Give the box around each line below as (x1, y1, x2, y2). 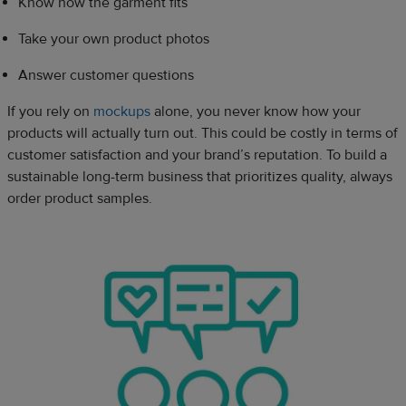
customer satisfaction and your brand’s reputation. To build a (7, 145, 387, 164)
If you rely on (7, 101, 93, 121)
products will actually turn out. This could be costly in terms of (7, 123, 398, 142)
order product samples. (7, 188, 152, 208)
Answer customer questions (18, 65, 194, 84)
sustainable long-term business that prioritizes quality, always (7, 167, 392, 186)
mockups (93, 101, 150, 121)
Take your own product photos (18, 29, 209, 48)
